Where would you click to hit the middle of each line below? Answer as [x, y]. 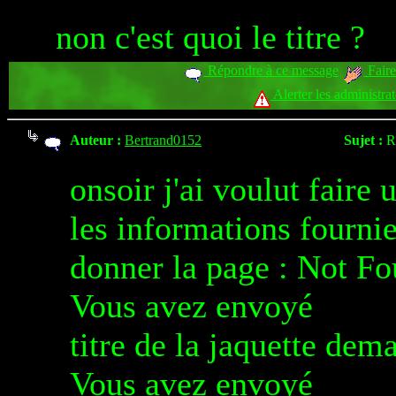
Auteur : [95, 140]
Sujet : [363, 140]
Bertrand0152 [163, 140]
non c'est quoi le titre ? [210, 37]
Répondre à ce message [271, 70]
